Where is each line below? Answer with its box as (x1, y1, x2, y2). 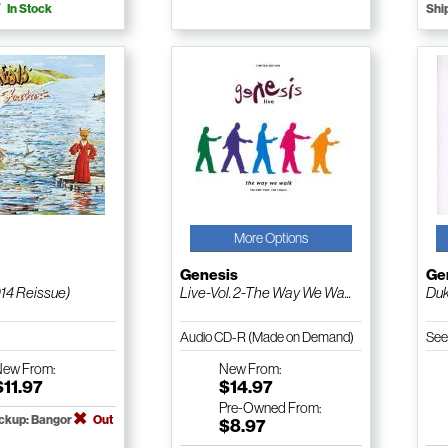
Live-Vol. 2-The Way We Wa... (180, 284, 351, 302)
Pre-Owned (219, 400, 286, 417)
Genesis (180, 266, 238, 285)
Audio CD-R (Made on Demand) (180, 329, 354, 346)
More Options (234, 230, 308, 247)
